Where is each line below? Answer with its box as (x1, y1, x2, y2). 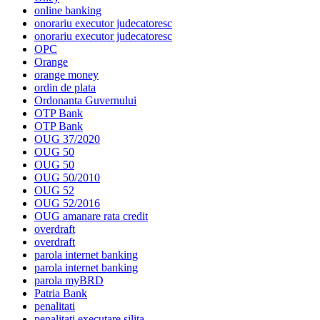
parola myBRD (34, 274, 104, 286)
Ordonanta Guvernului (34, 94, 136, 106)
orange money (34, 68, 99, 81)
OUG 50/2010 (34, 171, 100, 184)
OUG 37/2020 (34, 132, 100, 145)
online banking (34, 4, 101, 16)
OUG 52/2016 (34, 196, 100, 209)
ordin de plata (34, 81, 96, 94)
